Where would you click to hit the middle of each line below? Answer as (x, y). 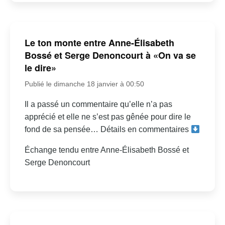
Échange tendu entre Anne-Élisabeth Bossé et (106, 150)
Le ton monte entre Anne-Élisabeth (99, 43)
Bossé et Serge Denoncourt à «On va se (110, 55)
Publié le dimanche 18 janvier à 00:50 (84, 84)
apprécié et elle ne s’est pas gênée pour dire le (107, 117)
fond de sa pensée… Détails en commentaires (107, 129)
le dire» (40, 68)
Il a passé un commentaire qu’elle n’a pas (98, 104)
